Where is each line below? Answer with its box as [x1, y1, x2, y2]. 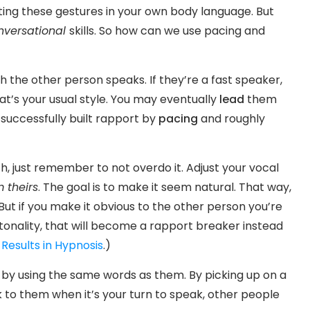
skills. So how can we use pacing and [69, 22, 265, 39]
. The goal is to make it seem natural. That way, [38, 179, 291, 195]
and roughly [198, 110, 265, 127]
